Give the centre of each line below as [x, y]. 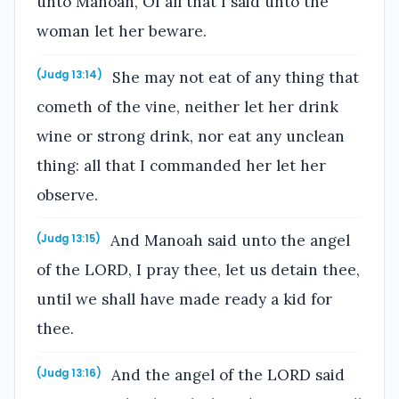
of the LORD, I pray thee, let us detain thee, [198, 270]
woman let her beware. [122, 31]
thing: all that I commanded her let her [181, 165]
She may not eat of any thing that [234, 77]
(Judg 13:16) [69, 373]
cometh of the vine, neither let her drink [187, 106]
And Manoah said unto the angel [228, 241]
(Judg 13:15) [69, 239]
